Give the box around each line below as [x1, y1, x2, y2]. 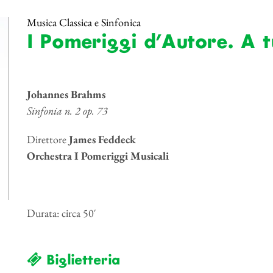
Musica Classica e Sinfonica [26, 15, 141, 29]
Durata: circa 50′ [26, 206, 96, 220]
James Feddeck [68, 132, 136, 146]
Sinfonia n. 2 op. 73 [26, 104, 108, 118]
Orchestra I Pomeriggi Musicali [26, 149, 169, 163]
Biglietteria [41, 252, 119, 269]
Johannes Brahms [26, 87, 105, 101]
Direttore [26, 132, 69, 146]
